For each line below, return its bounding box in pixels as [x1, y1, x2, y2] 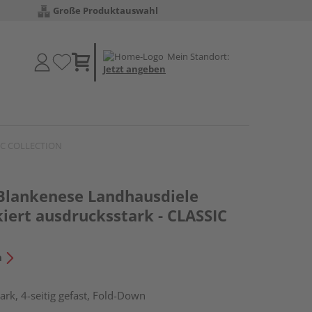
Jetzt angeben [103, 62, 166, 75]
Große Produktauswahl [53, 4, 158, 17]
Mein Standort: [167, 49, 229, 63]
